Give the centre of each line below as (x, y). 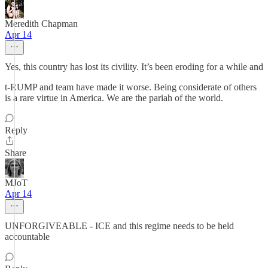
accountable (27, 237)
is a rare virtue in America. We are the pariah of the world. (114, 98)
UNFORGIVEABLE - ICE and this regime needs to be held (119, 226)
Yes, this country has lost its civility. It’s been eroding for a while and (134, 67)
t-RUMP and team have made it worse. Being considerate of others (131, 87)
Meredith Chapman (41, 24)
